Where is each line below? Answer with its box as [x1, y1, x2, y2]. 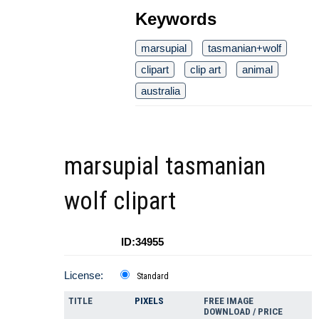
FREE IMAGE [204, 296, 253, 307]
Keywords [135, 9, 216, 29]
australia [141, 85, 180, 98]
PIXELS [135, 296, 164, 307]
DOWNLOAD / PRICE [204, 306, 283, 318]
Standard [137, 271, 169, 282]
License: [64, 269, 103, 282]
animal [242, 63, 273, 76]
